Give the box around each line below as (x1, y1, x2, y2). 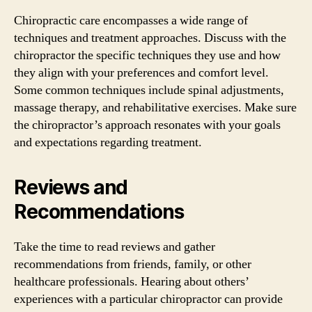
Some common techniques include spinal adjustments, (14, 81, 284, 98)
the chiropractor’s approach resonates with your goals (14, 116, 281, 133)
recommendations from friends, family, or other (14, 256, 251, 272)
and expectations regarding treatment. (14, 134, 202, 150)
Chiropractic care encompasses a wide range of (14, 12, 248, 29)
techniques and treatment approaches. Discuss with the (14, 29, 286, 46)
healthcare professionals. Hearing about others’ (14, 273, 249, 290)
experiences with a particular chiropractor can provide (14, 290, 283, 307)
